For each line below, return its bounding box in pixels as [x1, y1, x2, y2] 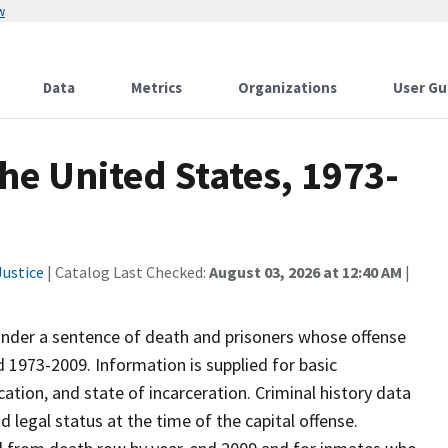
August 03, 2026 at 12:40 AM [209, 262, 402, 282]
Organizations [238, 78, 337, 97]
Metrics [131, 78, 182, 97]
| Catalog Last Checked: [44, 262, 209, 282]
